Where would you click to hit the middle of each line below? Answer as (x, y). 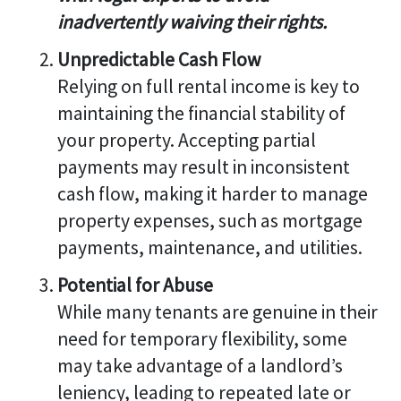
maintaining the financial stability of (201, 113)
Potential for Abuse (135, 285)
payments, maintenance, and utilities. (209, 247)
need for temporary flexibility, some (202, 338)
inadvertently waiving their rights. (192, 21)
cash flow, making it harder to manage (212, 193)
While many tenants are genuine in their (217, 311)
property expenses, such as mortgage (209, 220)
